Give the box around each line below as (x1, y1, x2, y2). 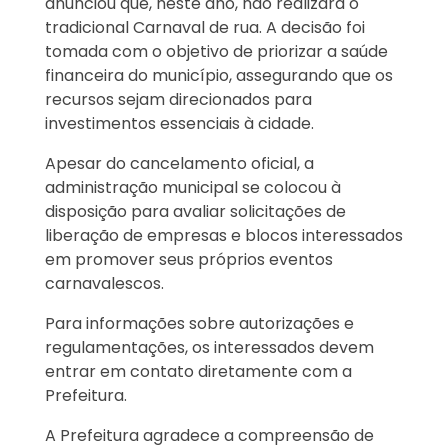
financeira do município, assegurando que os (45, 64, 393, 88)
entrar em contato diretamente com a (45, 360, 352, 384)
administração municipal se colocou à (45, 176, 341, 200)
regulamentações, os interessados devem (45, 336, 374, 360)
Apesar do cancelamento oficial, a (45, 152, 314, 176)
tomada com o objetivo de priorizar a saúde (45, 40, 388, 64)
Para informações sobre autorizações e (45, 312, 354, 336)
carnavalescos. (45, 272, 164, 296)
